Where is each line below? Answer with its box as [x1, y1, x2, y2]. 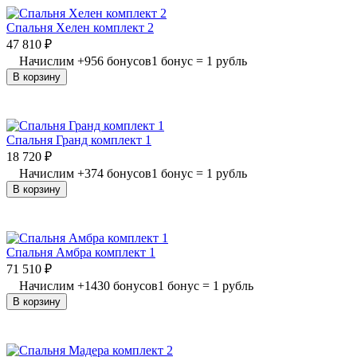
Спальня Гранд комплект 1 [6, 132, 151, 147]
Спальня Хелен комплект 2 [6, 20, 154, 34]
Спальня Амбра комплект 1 [6, 245, 155, 259]
